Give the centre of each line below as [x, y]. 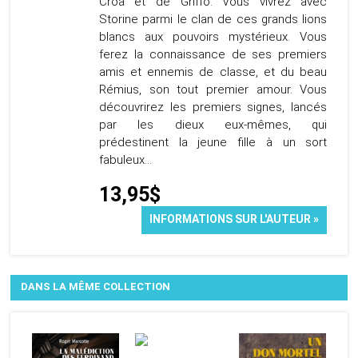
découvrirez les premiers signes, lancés [213, 107]
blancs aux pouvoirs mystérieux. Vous [213, 37]
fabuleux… [125, 160]
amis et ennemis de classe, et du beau [213, 72]
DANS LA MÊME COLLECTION [96, 286]
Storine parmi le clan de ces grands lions [213, 20]
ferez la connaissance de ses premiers [213, 55]
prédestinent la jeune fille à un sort [213, 143]
